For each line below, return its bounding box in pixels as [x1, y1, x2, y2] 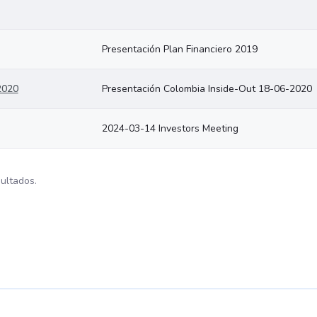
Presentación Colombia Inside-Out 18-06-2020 [101, 82, 312, 96]
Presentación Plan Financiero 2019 [101, 42, 258, 56]
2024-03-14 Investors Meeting [101, 122, 238, 135]
